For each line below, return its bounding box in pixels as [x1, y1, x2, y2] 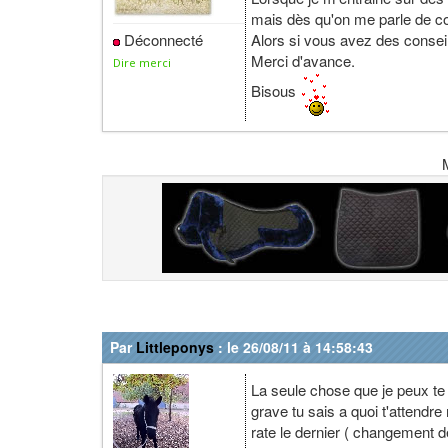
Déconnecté [120, 29, 203, 50]
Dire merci [113, 55, 171, 70]
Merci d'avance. [251, 49, 355, 71]
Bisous [251, 80, 300, 101]
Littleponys [136, 337, 214, 357]
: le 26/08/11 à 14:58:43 [214, 337, 373, 357]
